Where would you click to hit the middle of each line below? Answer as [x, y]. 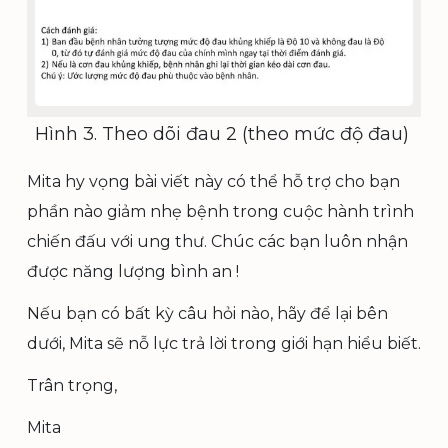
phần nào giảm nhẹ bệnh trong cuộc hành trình [220, 211]
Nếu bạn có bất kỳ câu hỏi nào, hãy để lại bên [207, 313]
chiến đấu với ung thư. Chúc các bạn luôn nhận [217, 241]
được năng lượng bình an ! [133, 271]
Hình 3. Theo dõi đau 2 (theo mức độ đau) [222, 133]
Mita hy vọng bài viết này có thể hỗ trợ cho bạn [213, 181]
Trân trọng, [72, 385]
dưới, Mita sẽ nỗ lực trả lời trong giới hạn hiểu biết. [224, 343]
